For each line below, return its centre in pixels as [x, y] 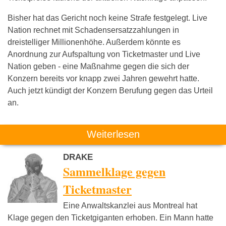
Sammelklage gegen [114, 171]
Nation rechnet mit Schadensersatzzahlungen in [93, 30]
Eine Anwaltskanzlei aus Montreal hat [130, 206]
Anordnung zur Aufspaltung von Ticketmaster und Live [104, 54]
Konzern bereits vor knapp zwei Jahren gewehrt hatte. [103, 78]
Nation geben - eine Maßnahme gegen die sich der [98, 66]
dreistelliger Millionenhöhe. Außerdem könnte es [94, 42]
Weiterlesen [113, 134]
